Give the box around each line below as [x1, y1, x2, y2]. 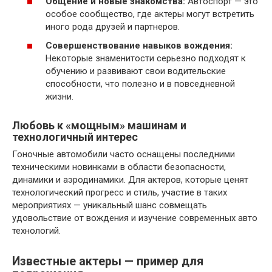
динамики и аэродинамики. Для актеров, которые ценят [12, 174, 248, 185]
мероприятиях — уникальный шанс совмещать [12, 200, 207, 211]
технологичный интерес [12, 131, 138, 143]
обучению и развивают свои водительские [46, 66, 226, 76]
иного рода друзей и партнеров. [46, 21, 180, 32]
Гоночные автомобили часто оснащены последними [12, 149, 235, 160]
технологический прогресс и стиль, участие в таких [12, 187, 227, 198]
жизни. [46, 91, 73, 102]
